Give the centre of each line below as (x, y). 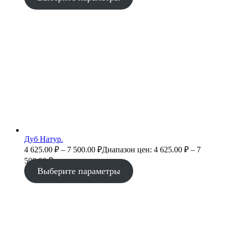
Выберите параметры (78, 171)
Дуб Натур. (44, 139)
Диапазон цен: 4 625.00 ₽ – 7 (151, 150)
